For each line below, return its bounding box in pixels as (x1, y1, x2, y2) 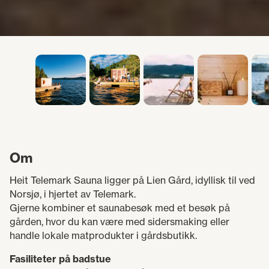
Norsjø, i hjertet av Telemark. (10, 188, 136, 200)
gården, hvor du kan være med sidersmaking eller (10, 216, 229, 228)
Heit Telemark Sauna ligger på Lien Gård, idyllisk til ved (10, 174, 255, 186)
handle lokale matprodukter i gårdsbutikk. (10, 229, 197, 241)
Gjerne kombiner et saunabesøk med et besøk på (10, 202, 230, 214)
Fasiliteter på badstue (10, 253, 111, 265)
